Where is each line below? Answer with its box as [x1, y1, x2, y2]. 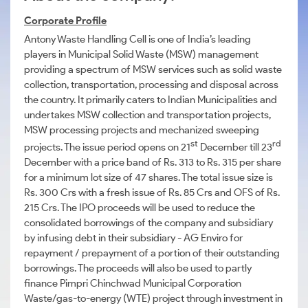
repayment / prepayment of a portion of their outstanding [24, 247, 280, 259]
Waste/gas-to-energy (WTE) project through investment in [24, 292, 283, 305]
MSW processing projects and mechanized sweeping [24, 124, 259, 136]
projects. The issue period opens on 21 [24, 141, 190, 153]
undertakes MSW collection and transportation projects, [24, 109, 271, 121]
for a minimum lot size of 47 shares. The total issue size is [24, 171, 273, 184]
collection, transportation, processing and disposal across [24, 78, 278, 91]
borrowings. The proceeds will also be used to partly [24, 262, 252, 274]
